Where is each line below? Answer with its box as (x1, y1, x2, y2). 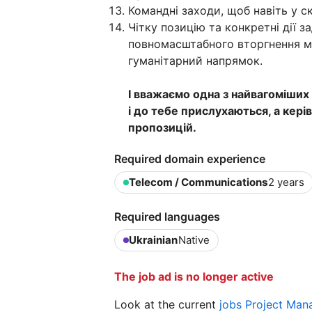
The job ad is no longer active (114, 270, 274, 284)
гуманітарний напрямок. (128, 54, 263, 68)
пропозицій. (128, 120, 196, 135)
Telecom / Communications (129, 175, 267, 189)
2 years (268, 175, 304, 189)
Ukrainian (129, 233, 178, 247)
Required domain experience (114, 152, 265, 166)
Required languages (114, 210, 220, 224)
